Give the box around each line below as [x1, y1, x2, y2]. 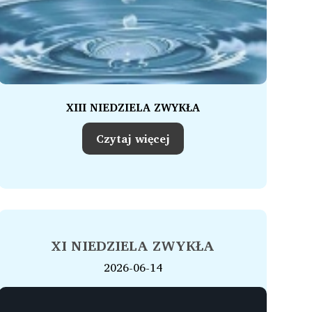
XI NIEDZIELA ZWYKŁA [51, 234, 214, 257]
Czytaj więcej [95, 130, 170, 148]
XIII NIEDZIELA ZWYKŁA [65, 98, 200, 116]
